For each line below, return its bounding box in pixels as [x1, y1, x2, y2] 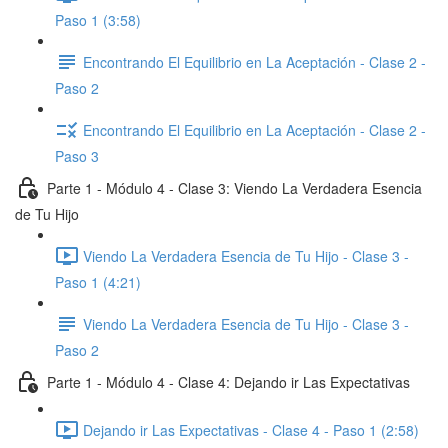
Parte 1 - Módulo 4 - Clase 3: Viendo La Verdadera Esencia [47, 177, 422, 198]
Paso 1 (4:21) [55, 272, 141, 292]
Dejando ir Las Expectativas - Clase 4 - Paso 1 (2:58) [83, 419, 419, 440]
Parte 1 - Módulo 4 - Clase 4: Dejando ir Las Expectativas [47, 371, 410, 392]
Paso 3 [55, 146, 99, 166]
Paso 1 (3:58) [55, 10, 141, 30]
